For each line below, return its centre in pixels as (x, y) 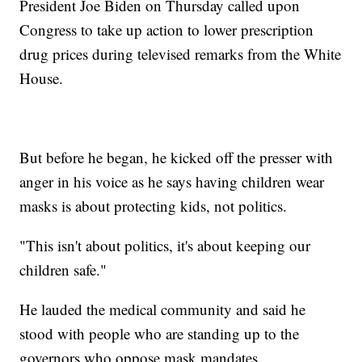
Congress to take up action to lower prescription (167, 30)
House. (42, 78)
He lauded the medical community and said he (163, 309)
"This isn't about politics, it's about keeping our (165, 246)
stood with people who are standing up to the (160, 334)
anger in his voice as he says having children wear (172, 182)
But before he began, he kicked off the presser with (177, 158)
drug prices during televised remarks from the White (181, 54)
